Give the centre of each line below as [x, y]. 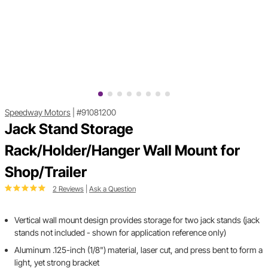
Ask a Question [112, 189]
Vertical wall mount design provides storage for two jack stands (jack [137, 220]
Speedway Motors [38, 112]
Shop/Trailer [46, 172]
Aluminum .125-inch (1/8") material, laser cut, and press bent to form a [138, 250]
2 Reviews [68, 189]
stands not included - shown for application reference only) [120, 233]
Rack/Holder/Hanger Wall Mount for [122, 151]
